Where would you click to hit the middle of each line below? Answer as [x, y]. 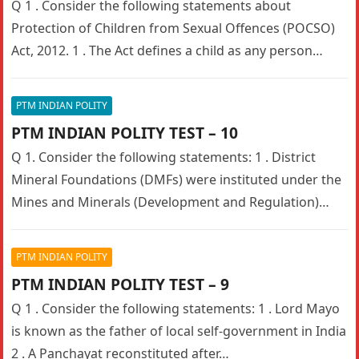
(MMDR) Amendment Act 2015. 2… [115, 224]
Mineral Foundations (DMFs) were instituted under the [177, 179]
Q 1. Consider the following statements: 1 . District [164, 157]
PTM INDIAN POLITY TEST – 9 [121, 284]
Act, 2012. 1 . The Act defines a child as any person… [167, 50]
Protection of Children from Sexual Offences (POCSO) [173, 28]
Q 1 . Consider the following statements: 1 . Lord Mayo [176, 309]
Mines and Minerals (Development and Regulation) [165, 202]
